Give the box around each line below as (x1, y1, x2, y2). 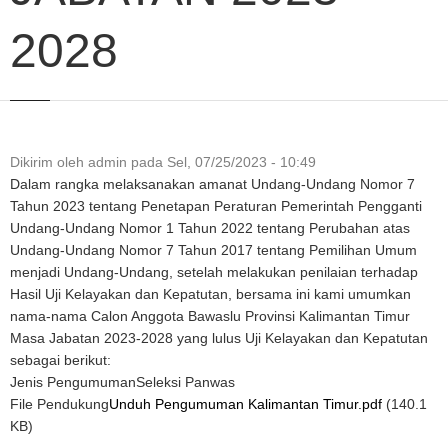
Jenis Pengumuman (10, 374, 136, 390)
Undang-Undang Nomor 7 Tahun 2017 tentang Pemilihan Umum (10, 242, 417, 258)
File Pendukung (10, 396, 109, 412)
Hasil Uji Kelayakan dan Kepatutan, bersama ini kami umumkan (10, 286, 411, 302)
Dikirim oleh (10, 154, 88, 170)
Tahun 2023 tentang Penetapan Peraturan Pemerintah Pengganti (10, 198, 422, 214)
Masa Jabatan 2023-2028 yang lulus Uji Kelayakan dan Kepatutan (10, 330, 428, 346)
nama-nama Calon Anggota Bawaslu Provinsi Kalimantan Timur (10, 308, 410, 324)
